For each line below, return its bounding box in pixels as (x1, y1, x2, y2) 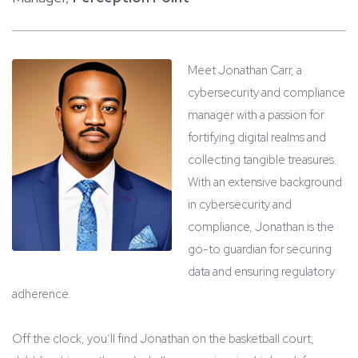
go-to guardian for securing (188, 241, 332, 258)
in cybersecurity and (188, 197, 292, 213)
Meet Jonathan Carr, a (188, 62, 302, 79)
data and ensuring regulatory (188, 264, 335, 280)
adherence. (12, 286, 71, 303)
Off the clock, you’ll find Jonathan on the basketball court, (12, 331, 314, 348)
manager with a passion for (188, 107, 324, 124)
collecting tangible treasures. (188, 152, 337, 169)
